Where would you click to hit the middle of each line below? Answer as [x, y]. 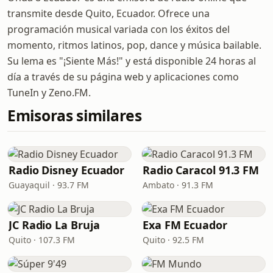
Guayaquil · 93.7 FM [49, 185]
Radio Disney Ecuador [67, 170]
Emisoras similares [75, 115]
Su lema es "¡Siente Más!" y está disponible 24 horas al [132, 61]
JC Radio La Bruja [54, 225]
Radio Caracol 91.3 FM [201, 170]
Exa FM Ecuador [185, 225]
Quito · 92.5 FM [173, 240]
